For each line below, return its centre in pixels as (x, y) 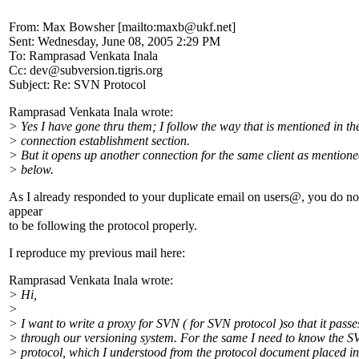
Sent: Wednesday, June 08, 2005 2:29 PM (115, 42)
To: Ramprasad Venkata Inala (83, 56)
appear (26, 212)
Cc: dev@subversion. (63, 71)
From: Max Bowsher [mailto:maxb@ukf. (113, 27)
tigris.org (140, 71)
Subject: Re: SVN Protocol (77, 85)
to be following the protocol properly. (103, 226)
